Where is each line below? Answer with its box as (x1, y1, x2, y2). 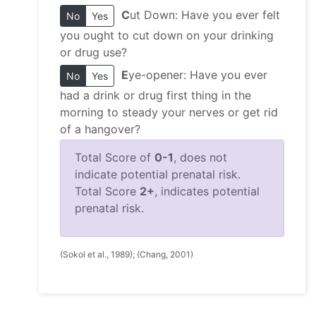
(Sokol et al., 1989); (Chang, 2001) (60, 249, 193, 260)
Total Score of (75, 150, 154, 165)
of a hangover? (60, 122, 140, 137)
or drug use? (60, 45, 127, 60)
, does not (174, 150, 227, 165)
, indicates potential (154, 184, 260, 199)
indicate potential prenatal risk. (75, 167, 241, 182)
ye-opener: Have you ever (128, 68, 267, 83)
